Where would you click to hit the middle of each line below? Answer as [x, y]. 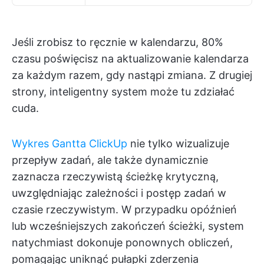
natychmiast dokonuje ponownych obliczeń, [122, 243]
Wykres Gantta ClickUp [70, 144]
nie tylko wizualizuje [178, 144]
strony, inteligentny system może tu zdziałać [123, 92]
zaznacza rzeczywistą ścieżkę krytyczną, [115, 177]
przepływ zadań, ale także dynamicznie [110, 160]
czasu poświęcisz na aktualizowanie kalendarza [130, 59]
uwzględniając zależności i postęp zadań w [119, 193]
